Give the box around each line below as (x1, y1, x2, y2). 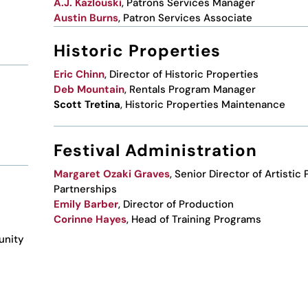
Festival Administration (53, 139, 257, 161)
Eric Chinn (53, 67, 104, 81)
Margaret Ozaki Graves (53, 166, 170, 181)
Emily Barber (53, 197, 118, 211)
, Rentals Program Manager (124, 82, 256, 96)
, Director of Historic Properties (104, 67, 258, 81)
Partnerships (53, 181, 117, 196)
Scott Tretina (53, 97, 120, 111)
